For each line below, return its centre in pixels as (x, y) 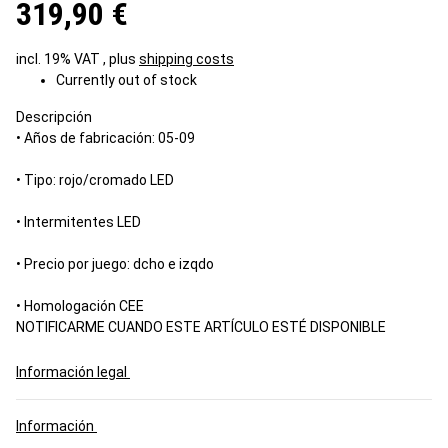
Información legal (73, 372)
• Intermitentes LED (78, 222)
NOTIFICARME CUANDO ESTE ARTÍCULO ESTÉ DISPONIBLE (201, 327)
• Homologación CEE (80, 306)
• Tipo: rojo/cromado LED (95, 180)
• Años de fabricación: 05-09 (105, 138)
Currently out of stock (126, 80)
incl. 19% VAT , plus (77, 59)
